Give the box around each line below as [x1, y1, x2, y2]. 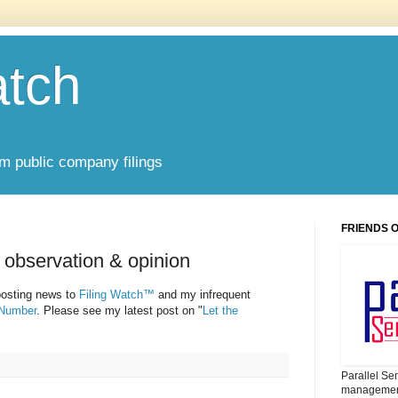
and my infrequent [155, 288, 251, 302]
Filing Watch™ [79, 288, 155, 302]
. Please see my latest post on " [36, 304, 203, 318]
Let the [203, 304, 238, 318]
